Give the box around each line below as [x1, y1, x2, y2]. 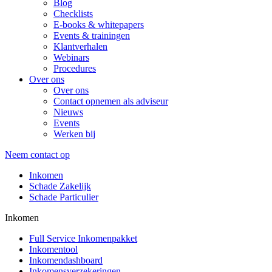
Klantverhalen [53, 41, 107, 52]
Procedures [53, 63, 96, 73]
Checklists [53, 8, 93, 19]
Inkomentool [29, 244, 78, 254]
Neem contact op [5, 149, 70, 160]
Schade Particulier [29, 192, 98, 202]
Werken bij [53, 129, 95, 139]
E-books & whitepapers [53, 19, 144, 30]
